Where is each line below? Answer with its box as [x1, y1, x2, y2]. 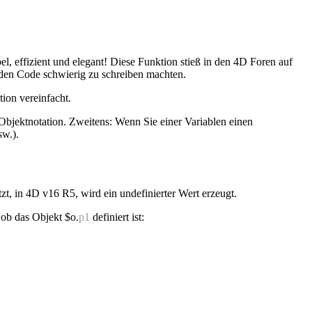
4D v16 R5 [26, 187, 75, 199]
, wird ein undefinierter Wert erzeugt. [75, 187, 237, 199]
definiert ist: [90, 210, 144, 223]
